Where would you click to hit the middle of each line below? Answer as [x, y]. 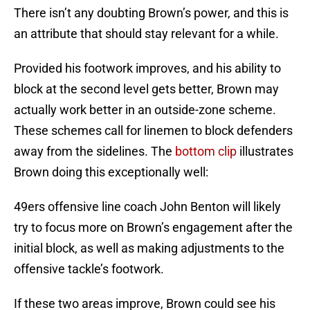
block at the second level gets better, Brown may [146, 89]
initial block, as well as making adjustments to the [149, 248]
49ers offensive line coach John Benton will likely [147, 207]
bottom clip [206, 152]
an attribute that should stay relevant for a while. [146, 34]
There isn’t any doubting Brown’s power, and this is [151, 13]
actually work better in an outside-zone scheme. [145, 110]
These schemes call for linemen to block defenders [153, 131]
